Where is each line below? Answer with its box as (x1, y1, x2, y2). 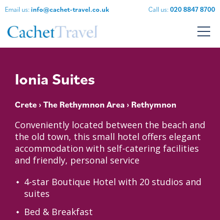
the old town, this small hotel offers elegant (15, 131, 201, 143)
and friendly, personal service (15, 154, 139, 166)
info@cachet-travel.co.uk (31, 5, 109, 14)
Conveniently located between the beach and (15, 119, 205, 131)
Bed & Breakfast (24, 206, 93, 218)
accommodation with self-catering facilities (15, 142, 199, 155)
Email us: (5, 5, 31, 14)
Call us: (148, 5, 170, 14)
